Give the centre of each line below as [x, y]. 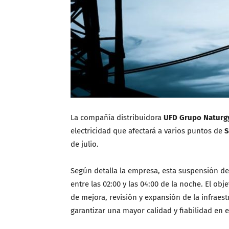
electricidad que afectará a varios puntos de [147, 131]
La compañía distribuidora [117, 118]
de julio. [85, 144]
